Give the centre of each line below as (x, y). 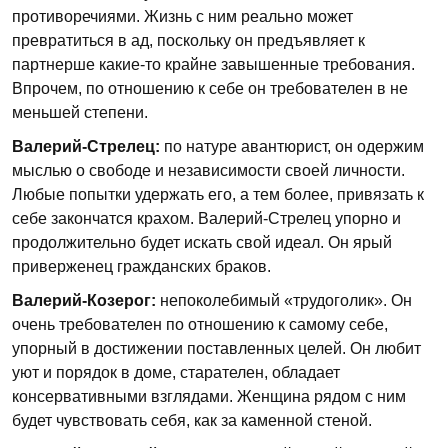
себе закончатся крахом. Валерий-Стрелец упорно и (206, 218)
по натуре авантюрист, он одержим (292, 146)
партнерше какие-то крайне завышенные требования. (213, 64)
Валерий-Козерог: (84, 300)
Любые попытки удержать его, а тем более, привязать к (218, 194)
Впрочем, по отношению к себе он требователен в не (210, 88)
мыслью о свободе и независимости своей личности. (208, 170)
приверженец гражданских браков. (141, 266)
